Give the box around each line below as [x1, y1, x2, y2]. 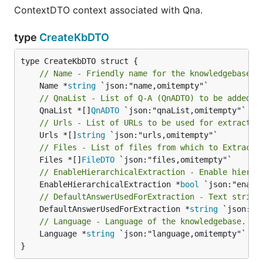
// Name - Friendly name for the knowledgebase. [39, 69, 255, 78]
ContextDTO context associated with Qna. [14, 4, 203, 16]
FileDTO [82, 155, 114, 164]
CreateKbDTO [39, 31, 109, 43]
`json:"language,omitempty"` [114, 229, 246, 238]
